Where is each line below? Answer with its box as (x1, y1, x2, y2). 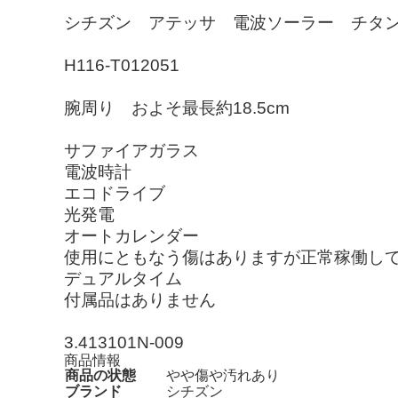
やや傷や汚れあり (166, 367, 280, 383)
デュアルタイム (64, 268, 182, 288)
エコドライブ (64, 183, 165, 203)
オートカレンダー (64, 226, 199, 245)
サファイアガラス (64, 140, 199, 160)
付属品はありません (64, 290, 216, 309)
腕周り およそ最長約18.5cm (64, 98, 290, 117)
